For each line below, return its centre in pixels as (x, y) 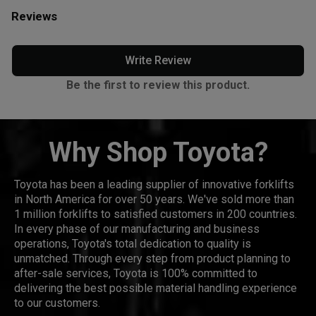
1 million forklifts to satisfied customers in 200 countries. (156, 214)
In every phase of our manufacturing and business (137, 229)
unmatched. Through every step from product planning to (152, 258)
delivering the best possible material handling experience (156, 288)
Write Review (158, 60)
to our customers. (57, 303)
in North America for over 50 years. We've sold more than (154, 199)
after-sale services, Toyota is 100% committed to (136, 273)
